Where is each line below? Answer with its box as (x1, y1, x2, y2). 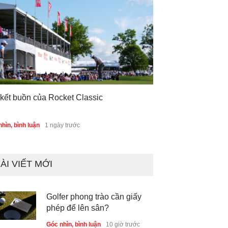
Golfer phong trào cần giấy (46, 192, 141, 201)
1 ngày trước (45, 121, 80, 129)
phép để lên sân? (46, 203, 109, 212)
